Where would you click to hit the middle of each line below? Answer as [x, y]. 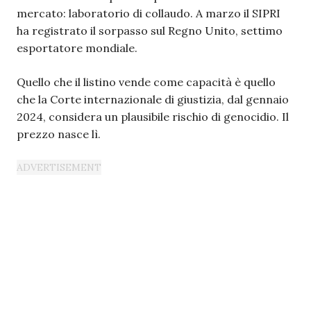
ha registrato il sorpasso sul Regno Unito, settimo [150, 31]
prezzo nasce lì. [59, 134]
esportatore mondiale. [77, 48]
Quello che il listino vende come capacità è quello [146, 82]
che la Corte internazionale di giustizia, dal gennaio [153, 99]
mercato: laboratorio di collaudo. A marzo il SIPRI [149, 13]
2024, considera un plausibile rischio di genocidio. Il [153, 117]
